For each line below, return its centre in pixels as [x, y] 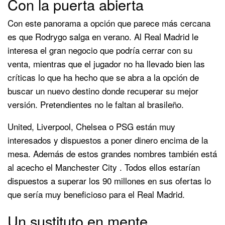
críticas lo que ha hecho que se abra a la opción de [103, 77]
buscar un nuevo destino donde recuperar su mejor [103, 90]
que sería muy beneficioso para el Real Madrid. [96, 194]
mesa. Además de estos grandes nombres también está [112, 153]
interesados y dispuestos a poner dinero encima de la [108, 140]
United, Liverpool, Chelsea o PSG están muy [91, 126]
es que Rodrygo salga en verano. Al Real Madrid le [103, 36]
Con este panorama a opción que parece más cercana [109, 23]
